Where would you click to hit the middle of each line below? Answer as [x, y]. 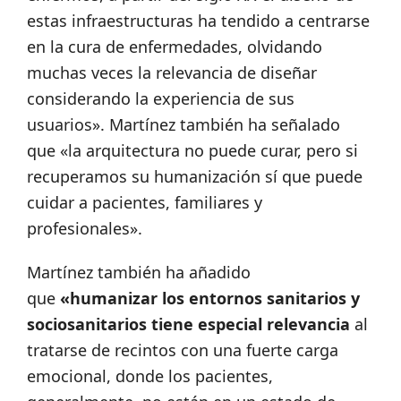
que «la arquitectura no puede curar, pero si [192, 151]
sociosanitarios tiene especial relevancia [191, 324]
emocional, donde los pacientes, [150, 376]
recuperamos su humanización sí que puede [195, 177]
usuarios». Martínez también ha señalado [183, 125]
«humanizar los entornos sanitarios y [210, 299]
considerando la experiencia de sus [161, 99]
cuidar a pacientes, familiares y [145, 203]
